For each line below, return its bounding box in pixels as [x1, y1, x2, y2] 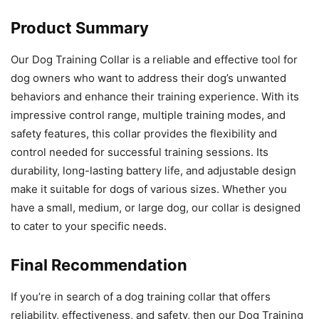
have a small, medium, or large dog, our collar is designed [11, 201, 300, 215]
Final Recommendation [11, 256, 187, 275]
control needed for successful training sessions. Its [11, 145, 268, 159]
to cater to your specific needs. [11, 219, 167, 234]
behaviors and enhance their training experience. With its [11, 90, 299, 104]
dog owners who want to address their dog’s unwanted [11, 71, 286, 85]
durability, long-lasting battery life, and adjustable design [11, 164, 296, 178]
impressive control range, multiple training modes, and [11, 108, 286, 122]
